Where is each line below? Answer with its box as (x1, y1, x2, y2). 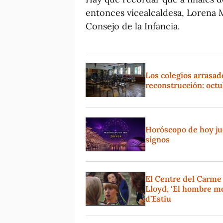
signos (145, 134, 170, 144)
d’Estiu (145, 193, 171, 204)
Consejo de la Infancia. (86, 20, 180, 32)
